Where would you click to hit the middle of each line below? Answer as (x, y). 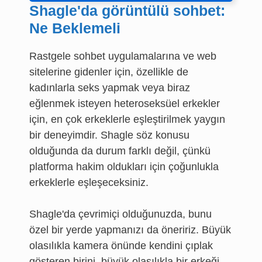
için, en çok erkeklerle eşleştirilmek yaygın (127, 119)
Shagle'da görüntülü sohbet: (127, 11)
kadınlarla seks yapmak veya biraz (110, 88)
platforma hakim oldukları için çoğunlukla (124, 167)
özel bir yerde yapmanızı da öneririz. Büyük (130, 230)
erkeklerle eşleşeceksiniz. (89, 182)
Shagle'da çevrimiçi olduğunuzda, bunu (120, 214)
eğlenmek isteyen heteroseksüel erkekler (125, 104)
